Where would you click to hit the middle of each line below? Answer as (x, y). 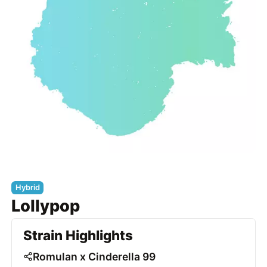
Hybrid (27, 188)
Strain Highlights (78, 235)
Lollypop (46, 206)
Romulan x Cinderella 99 (94, 257)
